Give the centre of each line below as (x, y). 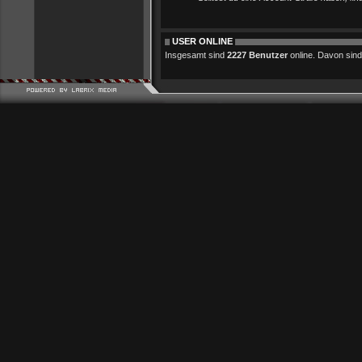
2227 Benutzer (257, 55)
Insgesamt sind (196, 55)
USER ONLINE (202, 41)
